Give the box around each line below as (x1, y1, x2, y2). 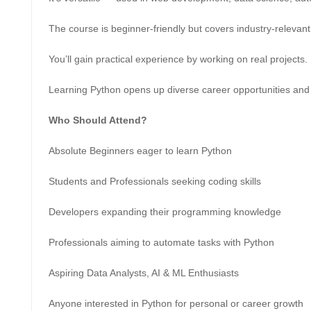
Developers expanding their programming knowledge (49, 206, 281, 217)
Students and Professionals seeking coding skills (49, 176, 261, 187)
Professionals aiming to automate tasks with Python (49, 237, 274, 248)
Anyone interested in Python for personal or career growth (49, 298, 303, 309)
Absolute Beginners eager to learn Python (49, 145, 232, 156)
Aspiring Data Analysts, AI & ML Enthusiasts (49, 267, 239, 278)
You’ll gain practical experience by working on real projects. (49, 53, 308, 65)
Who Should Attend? (49, 115, 147, 126)
